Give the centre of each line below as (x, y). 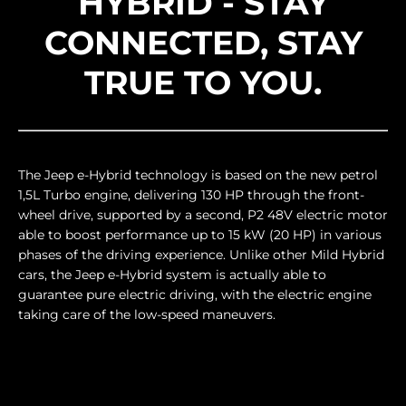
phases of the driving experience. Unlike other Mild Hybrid (201, 254)
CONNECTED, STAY (203, 42)
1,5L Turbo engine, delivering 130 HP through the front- (191, 194)
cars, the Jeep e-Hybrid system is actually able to (172, 274)
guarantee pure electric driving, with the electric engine (195, 294)
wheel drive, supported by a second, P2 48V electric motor (203, 214)
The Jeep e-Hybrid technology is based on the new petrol (198, 174)
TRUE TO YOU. (203, 82)
